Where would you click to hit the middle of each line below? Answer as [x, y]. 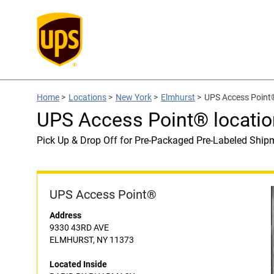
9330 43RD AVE [79, 228]
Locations [87, 97]
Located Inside [78, 264]
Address [65, 215]
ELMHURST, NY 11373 [92, 240]
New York [134, 97]
